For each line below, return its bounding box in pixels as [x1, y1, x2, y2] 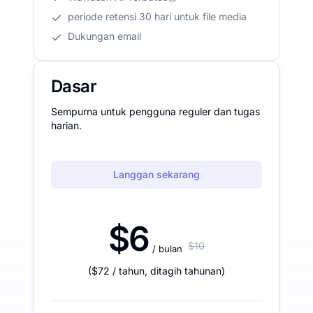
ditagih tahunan [150, 264, 221, 277]
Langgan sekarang [113, 168, 200, 180]
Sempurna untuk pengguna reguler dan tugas [51, 105, 260, 117]
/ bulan [152, 242, 183, 254]
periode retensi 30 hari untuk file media [68, 10, 247, 22]
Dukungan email [68, 29, 141, 42]
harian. [51, 119, 82, 131]
